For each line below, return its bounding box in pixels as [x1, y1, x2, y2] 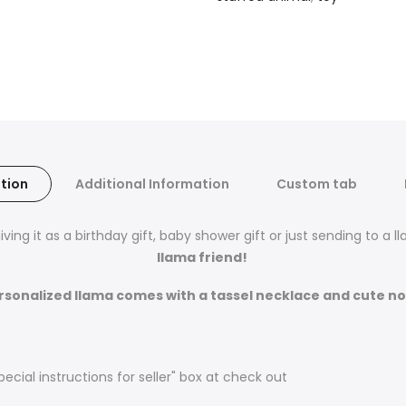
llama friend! [156, 248, 250, 267]
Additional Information [74, 175, 229, 194]
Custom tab [275, 175, 357, 194]
